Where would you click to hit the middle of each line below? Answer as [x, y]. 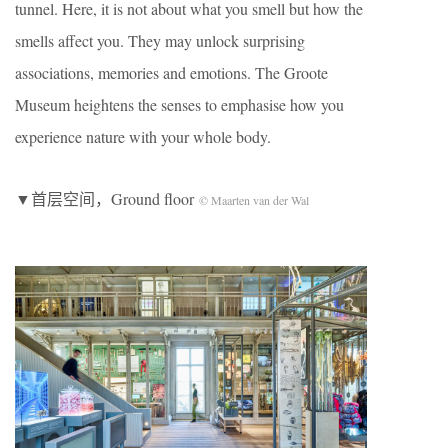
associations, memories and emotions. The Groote [171, 72]
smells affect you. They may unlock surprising [160, 40]
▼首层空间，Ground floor [107, 198]
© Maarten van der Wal [254, 199]
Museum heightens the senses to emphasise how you [179, 104]
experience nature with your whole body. [143, 136]
